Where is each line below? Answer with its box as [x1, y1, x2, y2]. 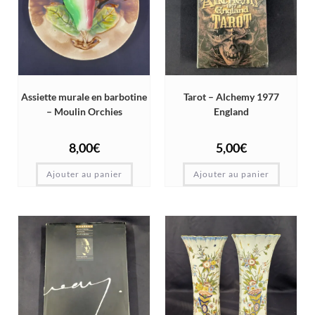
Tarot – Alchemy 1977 [183, 91, 279, 103]
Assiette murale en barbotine [21, 91, 147, 103]
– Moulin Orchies [46, 105, 122, 118]
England [213, 105, 249, 118]
